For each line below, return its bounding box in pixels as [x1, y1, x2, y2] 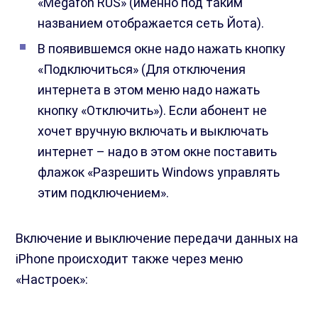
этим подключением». [38, 185, 170, 201]
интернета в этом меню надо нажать [38, 82, 261, 98]
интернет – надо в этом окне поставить [38, 144, 278, 160]
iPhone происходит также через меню [16, 251, 243, 267]
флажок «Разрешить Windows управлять [38, 165, 280, 180]
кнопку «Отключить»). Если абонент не [38, 103, 268, 119]
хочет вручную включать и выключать [38, 124, 269, 139]
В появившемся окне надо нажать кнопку [38, 41, 286, 57]
